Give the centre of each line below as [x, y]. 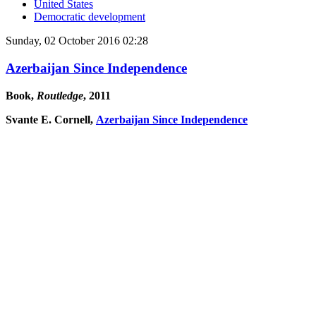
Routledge [60, 95]
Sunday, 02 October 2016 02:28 [77, 41]
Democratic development [90, 17]
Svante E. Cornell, [51, 119]
